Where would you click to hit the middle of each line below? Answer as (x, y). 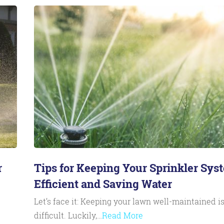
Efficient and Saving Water (103, 184)
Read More (122, 215)
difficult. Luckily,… (68, 215)
